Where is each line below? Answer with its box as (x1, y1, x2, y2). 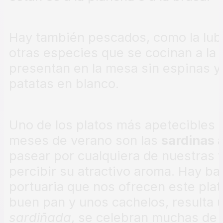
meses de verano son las (9, 132, 161, 148)
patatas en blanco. (9, 76, 119, 92)
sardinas (161, 132, 218, 148)
